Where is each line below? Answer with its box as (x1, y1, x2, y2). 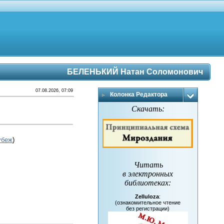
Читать (134, 160, 163, 169)
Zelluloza (135, 193, 159, 200)
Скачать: (131, 104, 164, 113)
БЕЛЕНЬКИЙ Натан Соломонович (67, 67, 203, 76)
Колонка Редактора (109, 91, 167, 98)
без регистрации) (126, 205, 170, 212)
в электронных (122, 169, 173, 178)
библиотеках (124, 178, 169, 187)
